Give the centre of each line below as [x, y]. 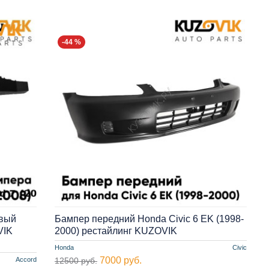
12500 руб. [76, 260]
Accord [26, 259]
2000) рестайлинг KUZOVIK [116, 231]
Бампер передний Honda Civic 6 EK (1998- [149, 219]
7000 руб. [120, 260]
